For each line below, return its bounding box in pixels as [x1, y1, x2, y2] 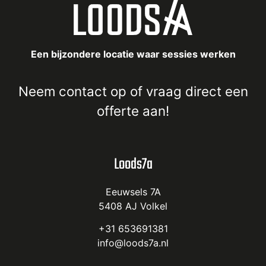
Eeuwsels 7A [105, 185, 161, 198]
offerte [97, 103, 139, 119]
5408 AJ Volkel [99, 199, 167, 212]
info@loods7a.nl [97, 236, 169, 249]
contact [58, 83, 107, 100]
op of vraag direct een [106, 83, 248, 100]
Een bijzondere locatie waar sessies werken [30, 47, 236, 60]
